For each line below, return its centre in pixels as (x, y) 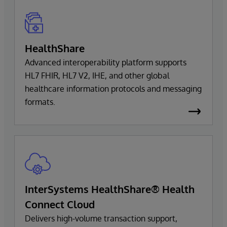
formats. (40, 102)
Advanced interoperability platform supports (106, 62)
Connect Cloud (60, 204)
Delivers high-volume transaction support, (101, 218)
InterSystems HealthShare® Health (110, 189)
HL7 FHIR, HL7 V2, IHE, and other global (97, 75)
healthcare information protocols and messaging (113, 89)
